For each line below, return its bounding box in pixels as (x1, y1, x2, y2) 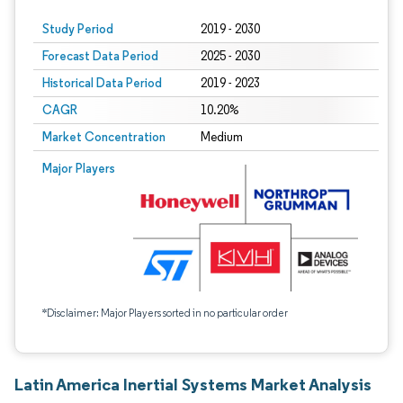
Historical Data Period (42, 75, 162, 91)
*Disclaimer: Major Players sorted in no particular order (42, 306, 288, 319)
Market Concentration (42, 129, 166, 145)
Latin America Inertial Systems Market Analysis (14, 373, 372, 395)
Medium (200, 130, 243, 145)
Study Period (42, 21, 113, 37)
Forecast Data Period (42, 48, 158, 64)
